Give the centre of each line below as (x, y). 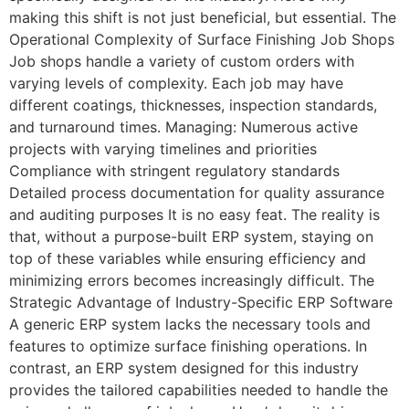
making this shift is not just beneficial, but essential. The (203, 18)
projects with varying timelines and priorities (163, 149)
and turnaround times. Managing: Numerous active (184, 127)
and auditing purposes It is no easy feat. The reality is (194, 215)
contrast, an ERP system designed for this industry (184, 368)
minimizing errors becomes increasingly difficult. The (192, 281)
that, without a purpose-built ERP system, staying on (191, 237)
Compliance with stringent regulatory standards (174, 171)
